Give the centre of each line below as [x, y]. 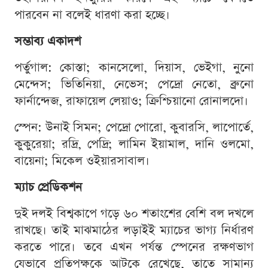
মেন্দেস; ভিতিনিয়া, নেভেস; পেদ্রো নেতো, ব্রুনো [134, 84]
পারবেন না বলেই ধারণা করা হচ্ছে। [92, 15]
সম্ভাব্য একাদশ [48, 41]
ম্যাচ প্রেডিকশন [48, 187]
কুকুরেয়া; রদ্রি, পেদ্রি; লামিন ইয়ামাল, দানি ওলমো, [134, 144]
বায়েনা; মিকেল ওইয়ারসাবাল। [82, 161]
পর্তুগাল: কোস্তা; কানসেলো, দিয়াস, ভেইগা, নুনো [134, 67]
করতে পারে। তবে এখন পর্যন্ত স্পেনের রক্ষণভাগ [134, 247]
